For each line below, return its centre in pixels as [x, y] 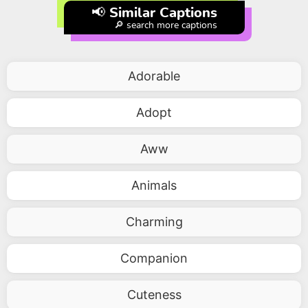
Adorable [154, 76]
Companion [154, 258]
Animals [154, 185]
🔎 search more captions [165, 25]
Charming [154, 222]
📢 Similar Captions [154, 13]
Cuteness [154, 295]
